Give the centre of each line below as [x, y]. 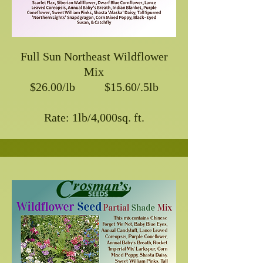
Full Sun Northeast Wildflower [94, 56]
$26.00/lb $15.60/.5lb [94, 87]
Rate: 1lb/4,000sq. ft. [94, 117]
